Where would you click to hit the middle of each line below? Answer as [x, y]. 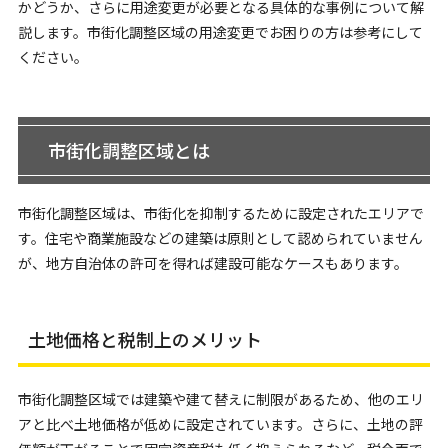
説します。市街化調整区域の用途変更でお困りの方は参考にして [220, 32]
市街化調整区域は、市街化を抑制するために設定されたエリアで [220, 213]
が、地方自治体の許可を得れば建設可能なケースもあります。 [212, 263]
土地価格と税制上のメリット [144, 339]
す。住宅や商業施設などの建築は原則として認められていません [220, 238]
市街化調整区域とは [128, 150]
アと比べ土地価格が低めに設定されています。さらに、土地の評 [220, 424]
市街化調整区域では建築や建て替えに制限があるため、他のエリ [220, 399]
